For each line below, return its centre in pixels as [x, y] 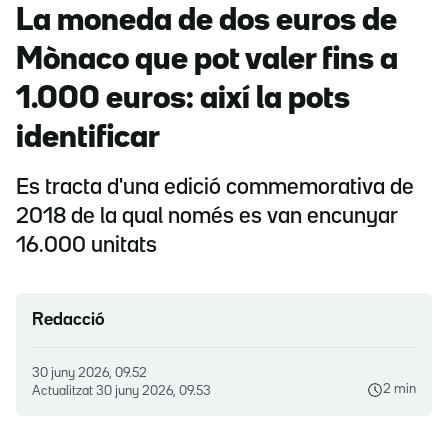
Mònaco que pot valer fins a [207, 61]
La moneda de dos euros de [206, 22]
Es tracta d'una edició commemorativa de [215, 188]
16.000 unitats [86, 246]
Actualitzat [64, 391]
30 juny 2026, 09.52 [93, 373]
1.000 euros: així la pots [183, 100]
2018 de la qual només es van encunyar [207, 217]
